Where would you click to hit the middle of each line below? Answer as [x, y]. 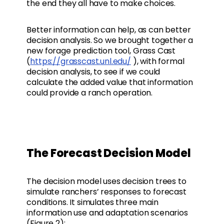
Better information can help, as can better [109, 30]
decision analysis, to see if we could [93, 72]
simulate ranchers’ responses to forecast [106, 192]
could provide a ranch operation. [90, 93]
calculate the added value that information [110, 82]
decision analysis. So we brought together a [110, 40]
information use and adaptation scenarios [107, 213]
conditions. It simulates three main [92, 202]
